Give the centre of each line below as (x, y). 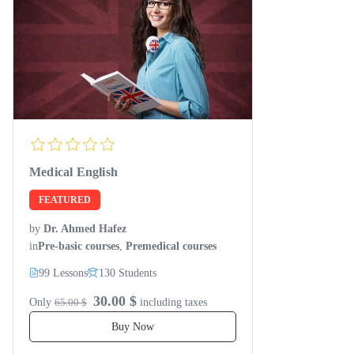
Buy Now (133, 326)
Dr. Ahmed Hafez (85, 229)
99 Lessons (63, 273)
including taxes (173, 302)
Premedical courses (171, 247)
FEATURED (65, 200)
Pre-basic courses (79, 247)
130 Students (128, 273)
